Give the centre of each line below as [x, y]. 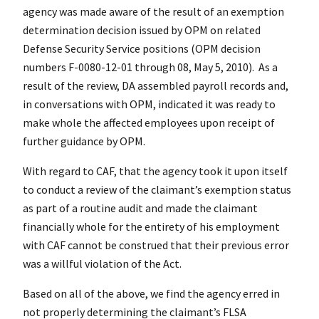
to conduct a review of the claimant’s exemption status [157, 189]
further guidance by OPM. [84, 141]
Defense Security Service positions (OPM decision [142, 48]
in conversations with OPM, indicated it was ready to [149, 104]
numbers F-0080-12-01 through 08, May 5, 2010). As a [150, 67]
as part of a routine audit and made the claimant [140, 208]
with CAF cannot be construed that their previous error [156, 245]
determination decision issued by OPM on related [142, 30]
